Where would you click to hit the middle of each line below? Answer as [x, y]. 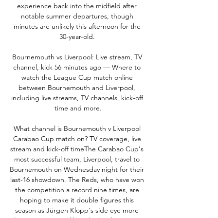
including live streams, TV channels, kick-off [77, 98]
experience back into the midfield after [77, 6]
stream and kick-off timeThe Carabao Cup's [77, 149]
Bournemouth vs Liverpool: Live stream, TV [77, 57]
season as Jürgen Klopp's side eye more [77, 210]
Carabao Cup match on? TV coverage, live [77, 138]
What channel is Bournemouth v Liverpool [77, 128]
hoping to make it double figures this [77, 200]
